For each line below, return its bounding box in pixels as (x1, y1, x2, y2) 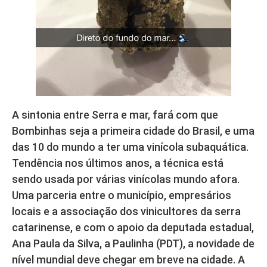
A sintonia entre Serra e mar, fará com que (12, 108, 218, 121)
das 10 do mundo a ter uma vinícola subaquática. (12, 140, 249, 153)
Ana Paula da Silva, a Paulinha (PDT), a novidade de (12, 237, 254, 250)
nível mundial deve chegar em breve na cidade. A (12, 253, 245, 266)
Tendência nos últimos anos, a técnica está (12, 156, 223, 169)
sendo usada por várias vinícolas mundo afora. (12, 172, 240, 185)
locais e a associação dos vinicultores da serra (12, 204, 241, 218)
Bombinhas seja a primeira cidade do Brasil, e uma (12, 124, 254, 137)
